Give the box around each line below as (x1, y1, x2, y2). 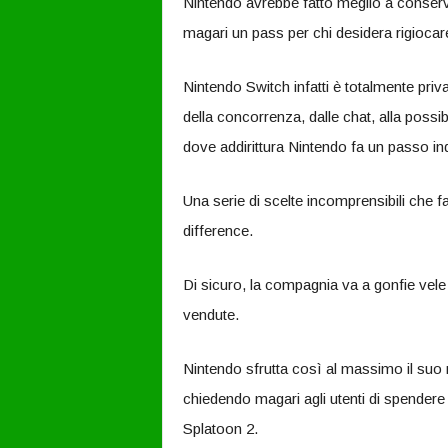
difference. (182, 222, 253, 239)
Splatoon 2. (182, 420, 258, 437)
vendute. (182, 306, 239, 323)
